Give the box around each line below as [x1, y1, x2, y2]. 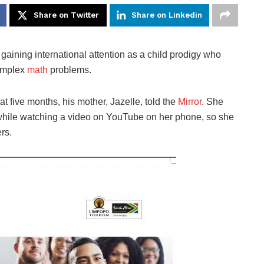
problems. [48, 65, 91, 75]
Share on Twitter [34, 11, 99, 20]
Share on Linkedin [131, 11, 202, 20]
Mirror [178, 97, 202, 107]
